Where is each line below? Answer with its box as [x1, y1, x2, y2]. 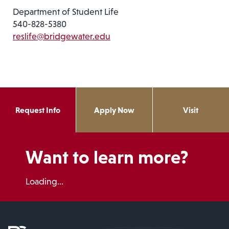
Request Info [15, 105, 61, 114]
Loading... [26, 176, 63, 187]
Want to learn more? [26, 146, 189, 168]
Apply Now [94, 105, 134, 114]
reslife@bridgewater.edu [13, 31, 110, 41]
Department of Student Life [13, 6, 119, 17]
